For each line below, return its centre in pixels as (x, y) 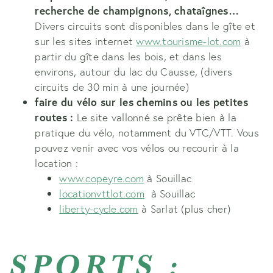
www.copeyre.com (102, 178)
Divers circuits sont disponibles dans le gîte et (145, 26)
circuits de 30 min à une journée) (112, 87)
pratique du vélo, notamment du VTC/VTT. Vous (147, 132)
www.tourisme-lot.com (189, 41)
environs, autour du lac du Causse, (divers (134, 71)
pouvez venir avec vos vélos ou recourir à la (137, 147)
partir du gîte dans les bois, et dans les (128, 56)
